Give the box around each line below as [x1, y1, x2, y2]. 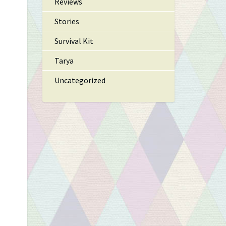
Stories [54, 16, 79, 26]
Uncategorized [54, 75, 105, 85]
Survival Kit [54, 36, 93, 46]
